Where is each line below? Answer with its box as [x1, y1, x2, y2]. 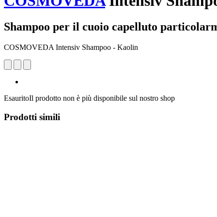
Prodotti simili [4, 111, 60, 122]
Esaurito [4, 93, 29, 102]
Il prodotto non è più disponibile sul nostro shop [29, 93, 175, 102]
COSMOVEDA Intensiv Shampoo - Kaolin [4, 43, 138, 51]
